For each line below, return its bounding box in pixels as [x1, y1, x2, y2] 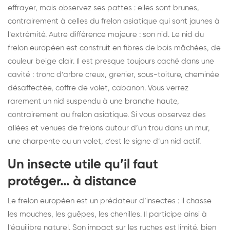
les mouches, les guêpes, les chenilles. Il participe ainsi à [8, 210, 207, 218]
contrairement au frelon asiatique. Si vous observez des [8, 110, 206, 119]
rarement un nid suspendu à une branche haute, [8, 97, 179, 105]
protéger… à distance [8, 175, 137, 188]
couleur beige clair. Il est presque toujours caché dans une [8, 57, 214, 65]
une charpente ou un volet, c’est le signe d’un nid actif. [8, 137, 201, 145]
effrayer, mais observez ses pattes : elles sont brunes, [8, 4, 199, 12]
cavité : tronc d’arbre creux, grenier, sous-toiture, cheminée [8, 70, 219, 79]
